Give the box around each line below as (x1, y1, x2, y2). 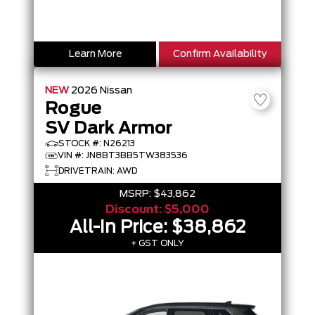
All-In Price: (70, 219, 172, 236)
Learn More (68, 49, 122, 59)
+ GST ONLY (131, 239, 184, 247)
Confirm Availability (173, 49, 267, 59)
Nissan (100, 86, 132, 96)
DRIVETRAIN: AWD (58, 166, 137, 175)
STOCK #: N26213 (58, 139, 135, 148)
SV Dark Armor (45, 120, 172, 137)
